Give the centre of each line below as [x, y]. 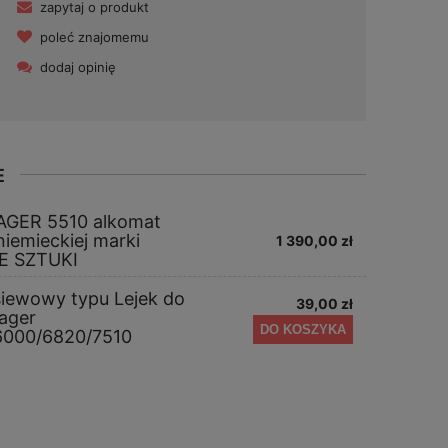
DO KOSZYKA [302, 330]
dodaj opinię [77, 67]
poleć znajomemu [94, 37]
